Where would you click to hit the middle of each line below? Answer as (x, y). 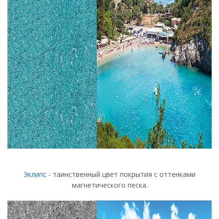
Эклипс (35, 174)
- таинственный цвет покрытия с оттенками (121, 174)
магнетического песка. (109, 185)
